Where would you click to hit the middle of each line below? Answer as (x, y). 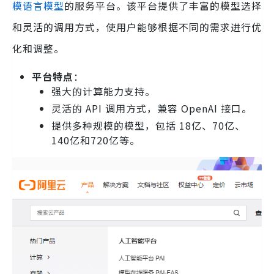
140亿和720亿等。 (96, 140)
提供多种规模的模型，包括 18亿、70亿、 (148, 125)
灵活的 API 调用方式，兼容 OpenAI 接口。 (152, 108)
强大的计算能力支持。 (103, 91)
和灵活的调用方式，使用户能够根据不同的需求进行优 (137, 27)
